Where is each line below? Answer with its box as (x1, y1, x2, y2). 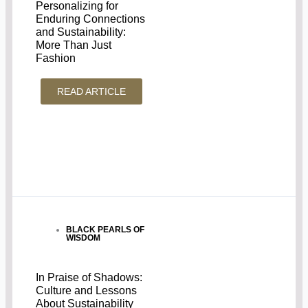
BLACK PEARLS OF (66, 225, 145, 235)
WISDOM (66, 233, 101, 243)
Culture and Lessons (36, 285, 137, 296)
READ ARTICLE (57, 86, 126, 98)
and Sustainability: (36, 26, 126, 38)
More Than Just (36, 39, 112, 52)
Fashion (36, 52, 76, 65)
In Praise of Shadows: (36, 272, 143, 283)
